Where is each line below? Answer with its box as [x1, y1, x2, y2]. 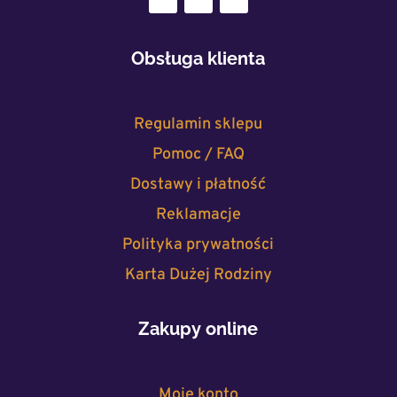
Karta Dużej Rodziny [124, 265, 272, 286]
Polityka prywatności [122, 235, 275, 256]
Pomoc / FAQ [152, 144, 245, 166]
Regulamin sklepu [134, 114, 263, 136]
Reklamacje [155, 205, 241, 226]
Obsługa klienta [131, 48, 266, 70]
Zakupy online [138, 318, 259, 340]
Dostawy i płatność [130, 175, 267, 196]
